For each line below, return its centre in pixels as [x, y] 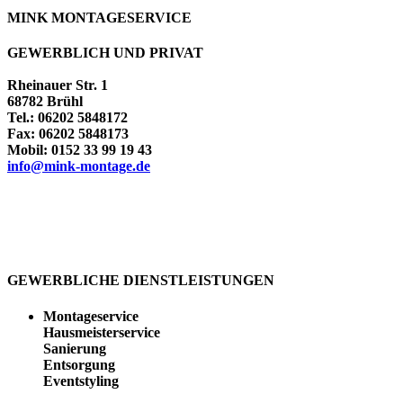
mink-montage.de [97, 166]
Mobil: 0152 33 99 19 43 [80, 150]
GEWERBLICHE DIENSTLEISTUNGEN [141, 281]
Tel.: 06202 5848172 [67, 118]
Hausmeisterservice [102, 332]
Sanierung [75, 348]
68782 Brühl [45, 102]
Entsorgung [79, 364]
